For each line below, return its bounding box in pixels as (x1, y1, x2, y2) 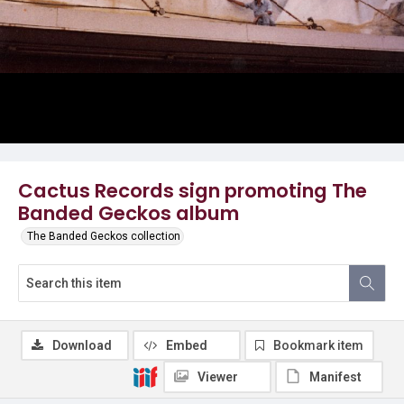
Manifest (309, 370, 362, 384)
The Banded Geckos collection (27, 230, 180, 243)
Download (52, 338, 112, 353)
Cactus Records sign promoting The (18, 177, 367, 205)
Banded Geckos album (18, 199, 239, 227)
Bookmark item (273, 338, 363, 353)
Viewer (197, 370, 238, 384)
